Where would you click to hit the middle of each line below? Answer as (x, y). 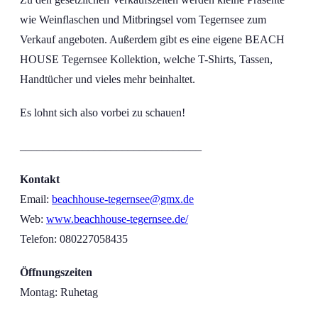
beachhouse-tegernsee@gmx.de (123, 199)
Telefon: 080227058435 (74, 239)
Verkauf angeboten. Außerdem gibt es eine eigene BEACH (152, 39)
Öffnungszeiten (56, 273)
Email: (36, 199)
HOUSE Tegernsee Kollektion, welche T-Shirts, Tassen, (146, 59)
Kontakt (40, 180)
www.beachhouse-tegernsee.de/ (117, 219)
